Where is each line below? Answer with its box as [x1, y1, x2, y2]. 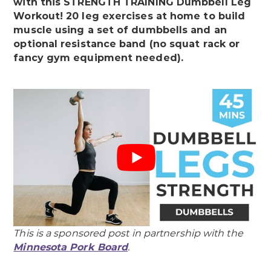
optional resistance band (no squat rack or [13, 38, 240, 50]
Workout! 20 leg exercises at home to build [13, 10, 246, 22]
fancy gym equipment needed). [13, 52, 183, 64]
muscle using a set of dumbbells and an [13, 24, 227, 36]
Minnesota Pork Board [13, 241, 128, 253]
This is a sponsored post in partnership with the [13, 227, 243, 240]
